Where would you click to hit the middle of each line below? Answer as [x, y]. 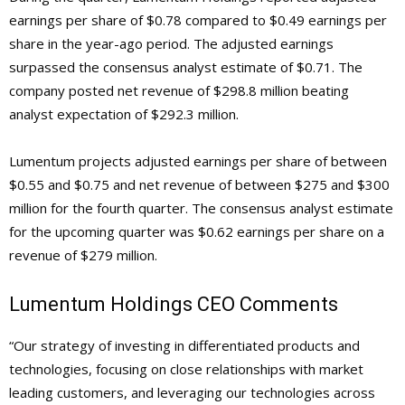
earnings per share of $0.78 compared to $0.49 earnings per [198, 19]
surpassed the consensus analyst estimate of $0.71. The [186, 66]
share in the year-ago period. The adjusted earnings [171, 43]
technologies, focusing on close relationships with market [186, 368]
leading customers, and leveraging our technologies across [192, 392]
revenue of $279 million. [83, 254]
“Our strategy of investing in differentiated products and [184, 345]
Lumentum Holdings [101, 304]
